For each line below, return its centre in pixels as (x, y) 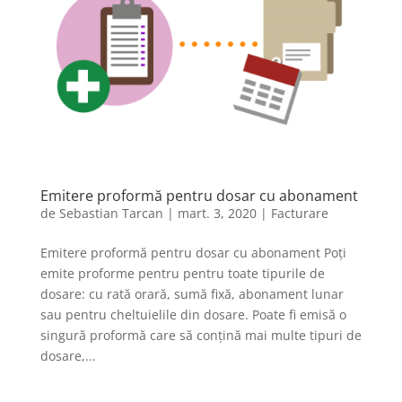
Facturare (299, 214)
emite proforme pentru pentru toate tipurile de (182, 274)
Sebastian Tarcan (111, 214)
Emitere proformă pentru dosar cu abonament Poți (193, 253)
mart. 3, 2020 (217, 214)
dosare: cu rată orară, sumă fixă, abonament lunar (192, 294)
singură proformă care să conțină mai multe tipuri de (201, 336)
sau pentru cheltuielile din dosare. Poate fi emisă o (193, 315)
